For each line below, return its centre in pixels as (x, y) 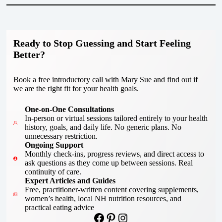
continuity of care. (53, 172)
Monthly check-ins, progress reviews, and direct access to (114, 154)
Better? (29, 55)
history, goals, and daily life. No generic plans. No (103, 127)
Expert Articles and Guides (70, 181)
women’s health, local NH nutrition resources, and (103, 199)
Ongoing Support (54, 145)
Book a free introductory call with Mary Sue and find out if (105, 80)
